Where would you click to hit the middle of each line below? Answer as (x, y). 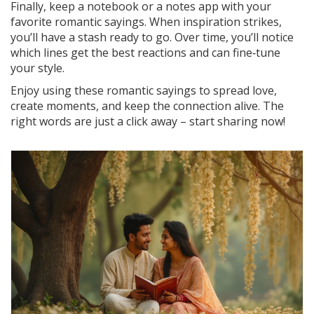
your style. (37, 68)
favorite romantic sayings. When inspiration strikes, (146, 21)
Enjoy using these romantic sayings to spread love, (144, 90)
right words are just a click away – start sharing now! (148, 121)
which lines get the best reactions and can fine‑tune (145, 52)
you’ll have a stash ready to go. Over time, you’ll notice (152, 37)
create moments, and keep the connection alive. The (147, 105)
